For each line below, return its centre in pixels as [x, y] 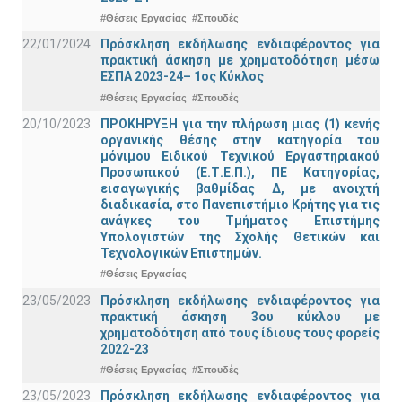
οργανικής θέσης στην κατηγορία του [240, 140]
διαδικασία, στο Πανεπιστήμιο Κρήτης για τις [240, 204]
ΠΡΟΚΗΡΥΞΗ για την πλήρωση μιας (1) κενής [240, 123]
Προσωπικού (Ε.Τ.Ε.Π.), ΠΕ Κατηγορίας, [240, 172]
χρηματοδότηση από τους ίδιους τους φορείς [240, 332]
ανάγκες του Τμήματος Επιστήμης [240, 220]
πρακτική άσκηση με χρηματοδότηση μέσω [240, 61]
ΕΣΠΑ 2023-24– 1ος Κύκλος [182, 77]
